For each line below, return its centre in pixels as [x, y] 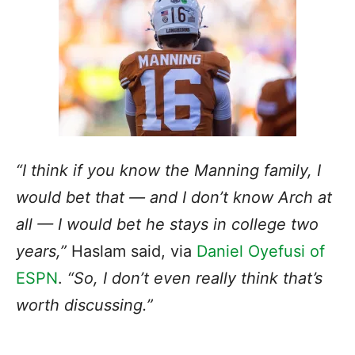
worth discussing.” [84, 305]
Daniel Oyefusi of [261, 251]
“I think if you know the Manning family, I [168, 170]
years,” [41, 251]
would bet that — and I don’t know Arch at [174, 197]
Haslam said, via [132, 251]
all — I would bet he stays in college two [167, 224]
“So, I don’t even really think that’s [195, 278]
